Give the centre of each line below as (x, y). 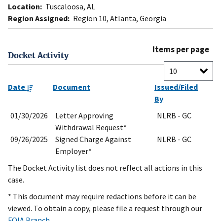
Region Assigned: (39, 18)
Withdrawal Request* (91, 128)
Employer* (74, 151)
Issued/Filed (176, 87)
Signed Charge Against (93, 139)
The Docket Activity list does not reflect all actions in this (105, 168)
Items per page (181, 50)
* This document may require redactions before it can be (102, 197)
